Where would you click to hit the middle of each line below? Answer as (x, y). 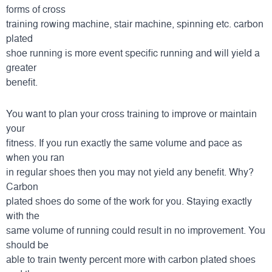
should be (27, 244)
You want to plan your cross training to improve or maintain (131, 113)
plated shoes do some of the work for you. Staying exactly (129, 201)
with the (23, 215)
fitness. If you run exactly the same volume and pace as (124, 142)
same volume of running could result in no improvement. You (136, 230)
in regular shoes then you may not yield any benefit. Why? (130, 172)
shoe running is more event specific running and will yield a (133, 53)
